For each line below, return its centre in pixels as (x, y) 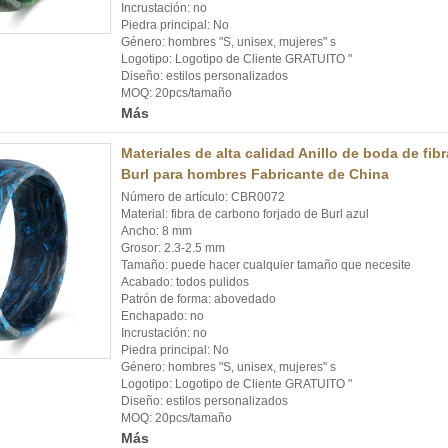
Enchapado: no (162, 316)
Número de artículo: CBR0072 (203, 197)
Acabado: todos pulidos (185, 282)
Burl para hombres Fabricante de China (255, 174)
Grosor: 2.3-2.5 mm (173, 248)
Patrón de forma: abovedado (198, 299)
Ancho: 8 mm (156, 231)
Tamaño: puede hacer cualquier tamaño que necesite (266, 265)
